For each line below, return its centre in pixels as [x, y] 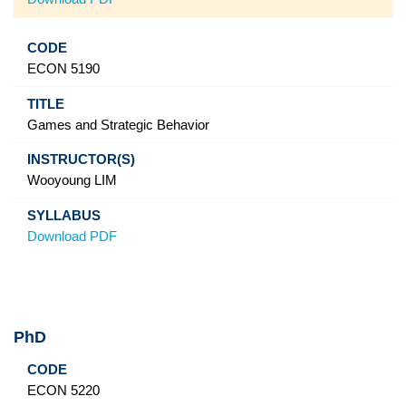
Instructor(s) [196, 370]
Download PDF [72, 236]
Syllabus [298, 370]
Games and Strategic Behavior [118, 125]
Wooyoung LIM [72, 181]
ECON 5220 [63, 390]
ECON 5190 [63, 68]
